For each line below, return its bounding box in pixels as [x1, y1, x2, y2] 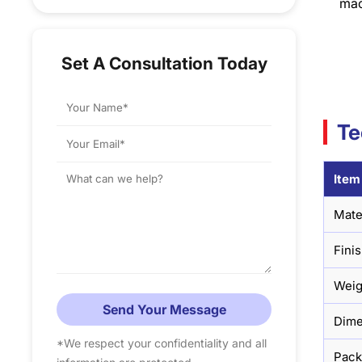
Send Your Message [102, 301, 226, 318]
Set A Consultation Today [61, 53, 267, 74]
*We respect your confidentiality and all [57, 336, 267, 351]
